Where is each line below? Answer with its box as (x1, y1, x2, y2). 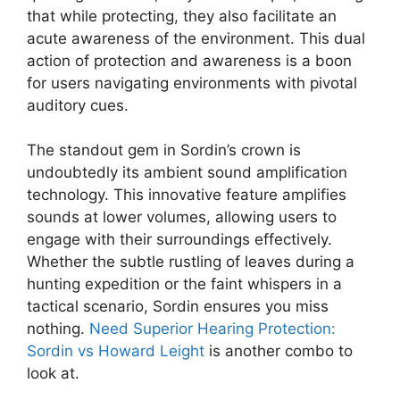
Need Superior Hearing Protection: (89, 320, 336, 338)
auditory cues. (27, 96, 129, 114)
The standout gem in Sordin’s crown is (27, 141, 301, 160)
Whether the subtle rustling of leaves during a (27, 253, 354, 271)
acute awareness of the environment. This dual (27, 29, 365, 47)
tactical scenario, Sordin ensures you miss (27, 297, 329, 316)
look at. (27, 364, 79, 383)
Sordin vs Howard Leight (27, 342, 204, 361)
